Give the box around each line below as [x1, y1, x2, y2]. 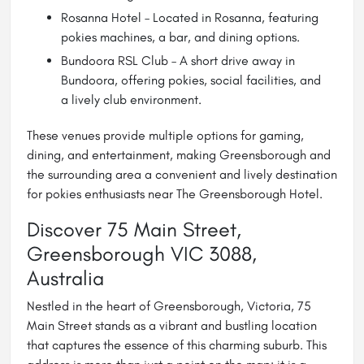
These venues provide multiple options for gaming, [27, 127, 304, 143]
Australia [27, 265, 104, 290]
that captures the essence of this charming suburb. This [27, 336, 327, 353]
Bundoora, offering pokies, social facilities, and [61, 71, 321, 88]
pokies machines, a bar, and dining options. [61, 28, 300, 45]
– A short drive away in [168, 52, 295, 68]
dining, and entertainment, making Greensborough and [27, 146, 331, 162]
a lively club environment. [61, 91, 201, 107]
